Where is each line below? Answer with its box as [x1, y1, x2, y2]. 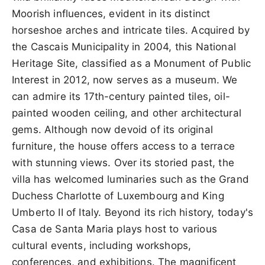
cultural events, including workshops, [12, 239, 192, 251]
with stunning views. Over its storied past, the [12, 156, 234, 169]
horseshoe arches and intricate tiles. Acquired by [12, 24, 250, 36]
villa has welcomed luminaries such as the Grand [12, 173, 249, 185]
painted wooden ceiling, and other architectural [12, 106, 241, 119]
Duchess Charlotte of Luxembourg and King [12, 189, 224, 202]
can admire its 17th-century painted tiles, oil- [12, 90, 230, 102]
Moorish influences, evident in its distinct [12, 7, 211, 20]
